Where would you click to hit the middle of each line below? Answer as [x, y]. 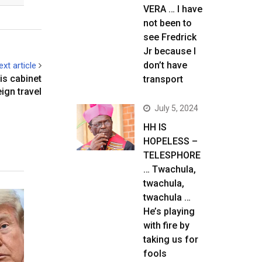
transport [163, 79]
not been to [168, 23]
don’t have [165, 65]
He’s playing [169, 211]
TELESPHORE [172, 155]
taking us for [171, 239]
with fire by [166, 225]
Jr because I [170, 51]
